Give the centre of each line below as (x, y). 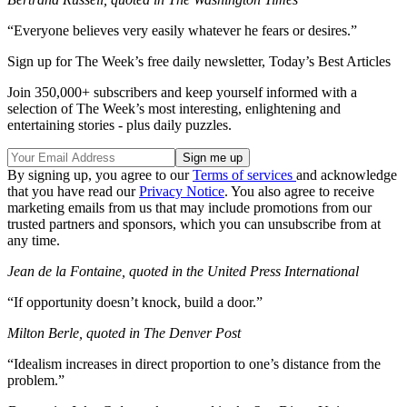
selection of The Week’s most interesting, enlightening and (174, 109)
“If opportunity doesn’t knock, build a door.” (135, 303)
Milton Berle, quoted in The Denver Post (124, 333)
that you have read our (73, 192)
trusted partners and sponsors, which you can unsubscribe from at (194, 224)
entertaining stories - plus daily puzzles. (119, 125)
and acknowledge (347, 175)
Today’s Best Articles (330, 62)
